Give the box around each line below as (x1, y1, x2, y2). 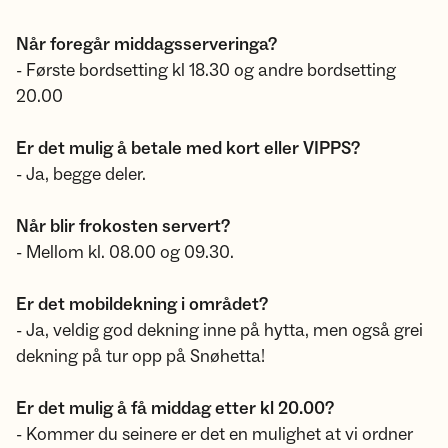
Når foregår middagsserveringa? (16, 33, 277, 56)
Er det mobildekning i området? (16, 293, 268, 316)
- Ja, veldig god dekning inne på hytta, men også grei (16, 319, 423, 342)
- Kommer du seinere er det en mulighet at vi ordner (16, 423, 413, 446)
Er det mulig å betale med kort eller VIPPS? (16, 137, 360, 160)
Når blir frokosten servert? (16, 215, 230, 238)
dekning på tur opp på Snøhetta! (16, 345, 265, 368)
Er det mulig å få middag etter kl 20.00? (16, 397, 334, 420)
